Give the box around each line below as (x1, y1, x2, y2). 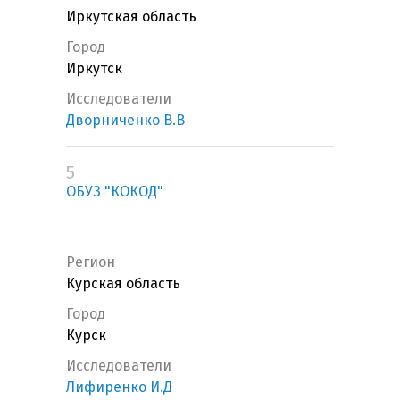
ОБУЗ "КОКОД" (66, 183, 163, 201)
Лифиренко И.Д (66, 379, 172, 396)
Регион (66, 254, 115, 271)
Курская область (66, 275, 180, 293)
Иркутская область (66, 8, 196, 26)
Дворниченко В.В (66, 112, 185, 129)
